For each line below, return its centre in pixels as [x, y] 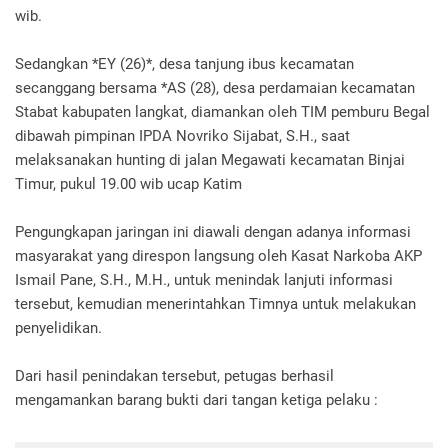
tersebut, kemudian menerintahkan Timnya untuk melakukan [215, 304]
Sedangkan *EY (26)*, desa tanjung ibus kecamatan [184, 64]
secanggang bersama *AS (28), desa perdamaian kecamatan [215, 88]
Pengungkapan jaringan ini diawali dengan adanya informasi [213, 232]
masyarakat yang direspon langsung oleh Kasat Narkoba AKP [218, 256]
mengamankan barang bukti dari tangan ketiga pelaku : [196, 400]
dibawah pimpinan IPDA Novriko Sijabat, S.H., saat [182, 136]
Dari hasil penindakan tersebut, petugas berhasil [174, 376]
